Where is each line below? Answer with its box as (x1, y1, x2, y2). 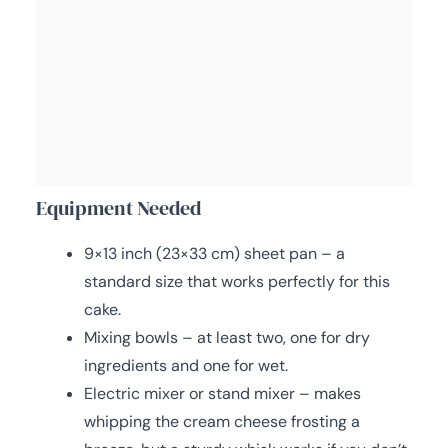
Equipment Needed (36, 193, 201, 222)
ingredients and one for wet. (84, 354, 288, 376)
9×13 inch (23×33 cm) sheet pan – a (84, 242, 345, 264)
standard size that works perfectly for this (84, 270, 390, 292)
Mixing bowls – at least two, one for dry (84, 326, 370, 348)
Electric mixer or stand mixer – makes (84, 382, 361, 404)
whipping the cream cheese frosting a (84, 410, 360, 432)
